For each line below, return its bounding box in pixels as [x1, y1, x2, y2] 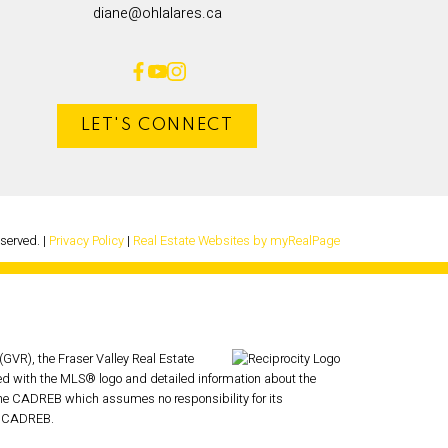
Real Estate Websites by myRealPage [133, 231, 341, 250]
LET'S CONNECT [80, 117, 234, 135]
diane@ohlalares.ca [92, 3, 222, 25]
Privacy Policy [49, 231, 125, 250]
